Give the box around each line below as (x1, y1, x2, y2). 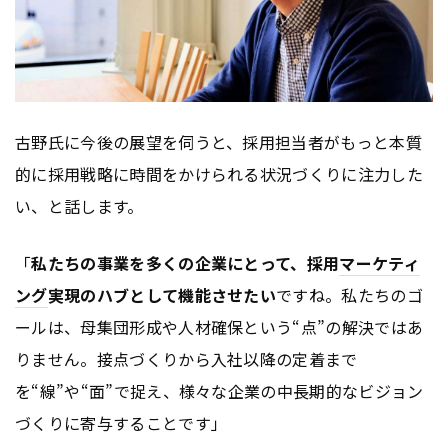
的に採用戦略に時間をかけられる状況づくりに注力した (15, 162, 423, 187)
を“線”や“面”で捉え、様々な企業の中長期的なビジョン (15, 379, 424, 404)
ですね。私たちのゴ (276, 283, 424, 308)
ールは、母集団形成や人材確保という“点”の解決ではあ (15, 315, 424, 340)
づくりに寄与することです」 (15, 411, 228, 436)
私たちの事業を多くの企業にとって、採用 (31, 251, 340, 276)
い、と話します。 (15, 194, 144, 219)
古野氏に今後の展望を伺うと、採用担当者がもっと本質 (15, 130, 423, 155)
